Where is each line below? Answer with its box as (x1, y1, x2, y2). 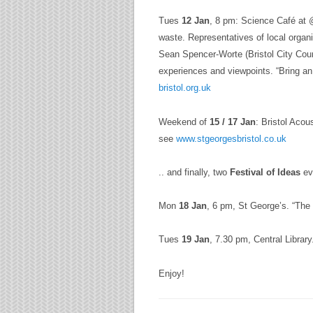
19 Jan (182, 234, 210, 245)
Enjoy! (159, 268, 184, 279)
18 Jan (179, 201, 207, 212)
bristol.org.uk (159, 82, 211, 94)
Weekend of (159, 116, 210, 127)
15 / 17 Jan (210, 116, 256, 127)
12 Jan (179, 15, 210, 27)
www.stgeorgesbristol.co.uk (176, 133, 286, 144)
